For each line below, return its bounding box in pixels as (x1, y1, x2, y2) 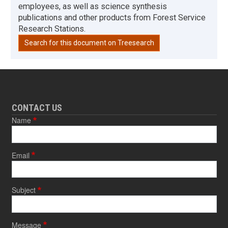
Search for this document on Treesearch (24, 38, 154, 47)
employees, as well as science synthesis (18, 1, 167, 11)
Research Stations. (18, 23, 85, 34)
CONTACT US (11, 102, 62, 113)
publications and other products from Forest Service (18, 12, 206, 22)
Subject (11, 185, 36, 195)
